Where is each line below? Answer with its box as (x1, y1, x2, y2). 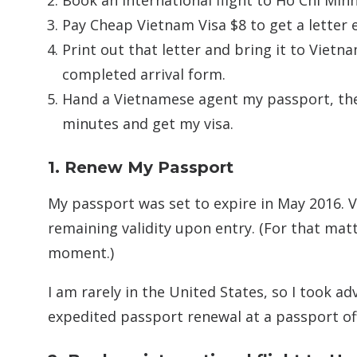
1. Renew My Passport (48, 158, 233, 177)
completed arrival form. (62, 65, 226, 84)
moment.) (48, 243, 114, 262)
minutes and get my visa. (62, 114, 233, 133)
